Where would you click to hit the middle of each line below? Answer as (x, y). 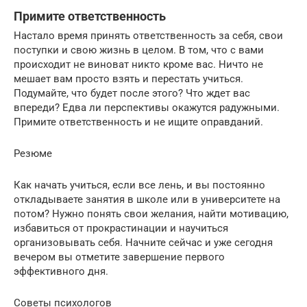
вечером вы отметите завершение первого (119, 257)
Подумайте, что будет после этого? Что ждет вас (132, 93)
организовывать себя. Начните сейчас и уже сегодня (143, 242)
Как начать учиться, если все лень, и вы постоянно (139, 185)
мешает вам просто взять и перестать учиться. (128, 78)
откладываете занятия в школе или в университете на (147, 199)
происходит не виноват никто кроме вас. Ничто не (138, 64)
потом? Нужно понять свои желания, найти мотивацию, (151, 213)
